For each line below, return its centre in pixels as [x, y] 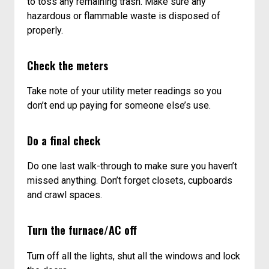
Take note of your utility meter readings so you [125, 91]
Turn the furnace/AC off [82, 230]
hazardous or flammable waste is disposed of [124, 16]
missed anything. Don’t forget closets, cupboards [130, 181]
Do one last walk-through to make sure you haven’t [132, 166]
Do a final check [64, 141]
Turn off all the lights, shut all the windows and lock [134, 256]
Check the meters [68, 65]
